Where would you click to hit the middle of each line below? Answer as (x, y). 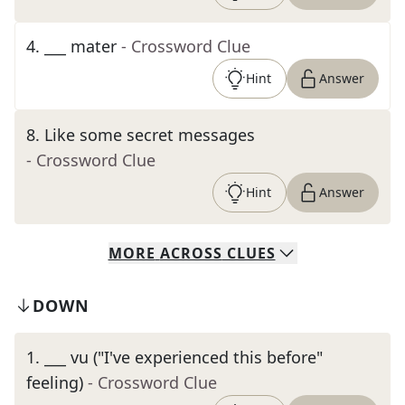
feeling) (55, 382)
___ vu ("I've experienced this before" (184, 357)
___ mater (80, 46)
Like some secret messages (150, 135)
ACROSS (191, 253)
